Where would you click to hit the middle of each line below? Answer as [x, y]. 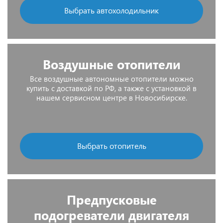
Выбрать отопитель [111, 146]
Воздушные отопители [111, 64]
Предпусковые [111, 199]
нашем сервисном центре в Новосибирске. [111, 98]
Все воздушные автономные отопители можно [111, 79]
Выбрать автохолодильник [111, 10]
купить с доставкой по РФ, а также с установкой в [111, 88]
